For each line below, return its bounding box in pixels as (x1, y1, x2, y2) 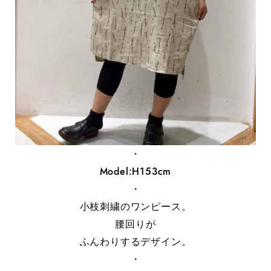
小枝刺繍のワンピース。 (79, 199, 192, 214)
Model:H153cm (99, 164, 172, 178)
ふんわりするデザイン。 (79, 234, 192, 249)
